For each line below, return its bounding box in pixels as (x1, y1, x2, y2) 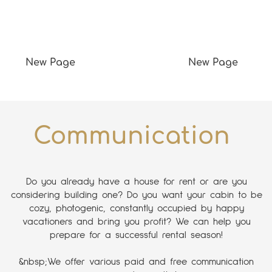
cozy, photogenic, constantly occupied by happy (29, 203, 244, 214)
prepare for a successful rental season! (50, 230, 223, 240)
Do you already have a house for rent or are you (25, 177, 247, 187)
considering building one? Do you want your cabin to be (10, 190, 262, 200)
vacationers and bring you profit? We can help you (22, 217, 251, 227)
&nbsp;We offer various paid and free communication (19, 257, 254, 267)
